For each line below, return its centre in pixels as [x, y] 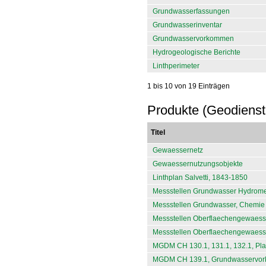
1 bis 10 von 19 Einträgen [189, 86]
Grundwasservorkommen [193, 39]
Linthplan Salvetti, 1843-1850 [200, 178]
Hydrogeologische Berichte [197, 52]
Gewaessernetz [178, 151]
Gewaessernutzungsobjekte [198, 164]
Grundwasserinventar [187, 25]
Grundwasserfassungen [191, 11]
